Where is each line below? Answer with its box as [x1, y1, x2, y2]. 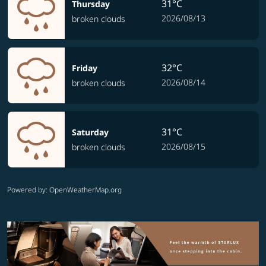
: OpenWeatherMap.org [46, 185, 122, 195]
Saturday [72, 126, 109, 138]
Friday [72, 62, 97, 74]
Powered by [7, 185, 46, 195]
